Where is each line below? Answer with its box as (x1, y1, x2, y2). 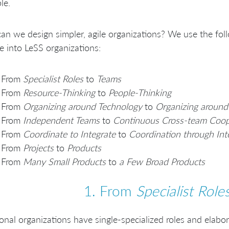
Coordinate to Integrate (23, 128, 116, 140)
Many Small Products (23, 156, 106, 168)
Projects (23, 142, 54, 154)
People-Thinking (108, 87, 171, 99)
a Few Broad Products (119, 156, 205, 168)
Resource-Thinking (23, 87, 95, 99)
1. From (83, 182, 136, 200)
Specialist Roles (23, 73, 83, 85)
